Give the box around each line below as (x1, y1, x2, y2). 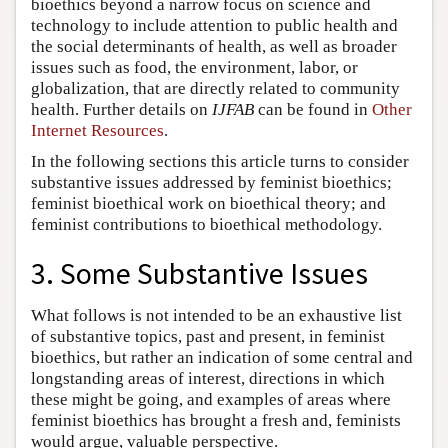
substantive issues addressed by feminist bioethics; (31, 172, 392, 192)
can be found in (254, 99, 372, 119)
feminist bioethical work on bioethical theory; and (31, 193, 386, 213)
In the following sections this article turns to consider (31, 151, 409, 171)
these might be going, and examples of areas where (31, 390, 391, 410)
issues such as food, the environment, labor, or (31, 57, 358, 77)
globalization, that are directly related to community (31, 78, 400, 98)
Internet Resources (31, 120, 164, 140)
